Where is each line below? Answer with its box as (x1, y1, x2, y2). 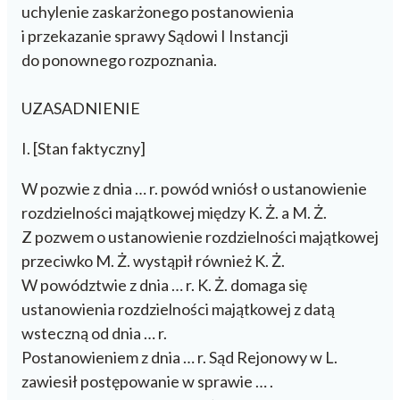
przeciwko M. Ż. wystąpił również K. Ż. (21, 250, 285, 271)
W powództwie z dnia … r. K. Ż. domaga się (21, 274, 307, 295)
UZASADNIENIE (21, 97, 140, 118)
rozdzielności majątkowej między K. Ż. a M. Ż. (21, 202, 327, 222)
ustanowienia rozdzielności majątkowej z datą (21, 298, 335, 319)
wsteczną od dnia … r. (21, 322, 167, 343)
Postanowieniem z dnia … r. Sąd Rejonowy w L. (21, 346, 337, 367)
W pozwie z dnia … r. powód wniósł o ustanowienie (21, 178, 367, 198)
